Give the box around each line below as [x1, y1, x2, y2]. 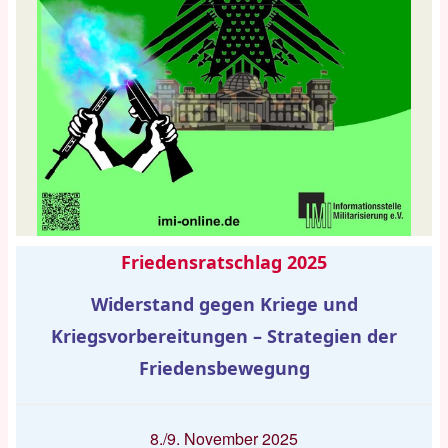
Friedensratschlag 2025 [121, 250, 327, 275]
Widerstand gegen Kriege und [90, 292, 358, 317]
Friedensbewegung [138, 356, 310, 381]
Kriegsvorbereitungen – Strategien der [51, 324, 397, 349]
